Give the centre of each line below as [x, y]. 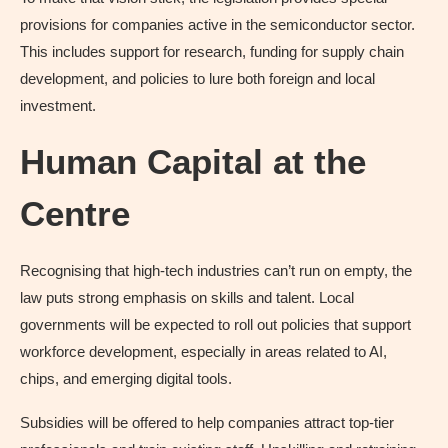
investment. [58, 105]
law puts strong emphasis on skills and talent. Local [187, 297]
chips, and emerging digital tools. [126, 378]
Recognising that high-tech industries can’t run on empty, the [216, 270]
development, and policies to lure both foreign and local [197, 78]
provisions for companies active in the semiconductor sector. [217, 24]
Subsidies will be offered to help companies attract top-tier [207, 422]
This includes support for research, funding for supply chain [212, 51]
